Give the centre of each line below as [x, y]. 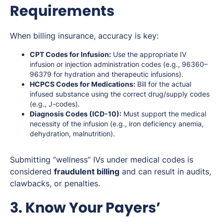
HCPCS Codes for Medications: [83, 84]
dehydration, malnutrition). [72, 133]
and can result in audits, [165, 171]
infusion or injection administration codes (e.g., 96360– [119, 64]
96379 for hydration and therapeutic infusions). [107, 74]
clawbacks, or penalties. [55, 183]
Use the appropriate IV [149, 54]
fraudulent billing [87, 171]
